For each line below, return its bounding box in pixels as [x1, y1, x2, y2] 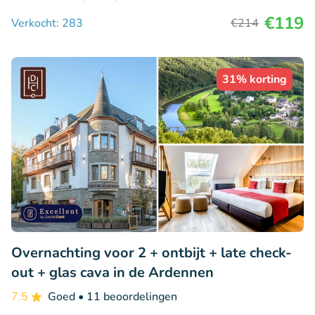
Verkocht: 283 [11, 15, 83, 31]
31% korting [222, 71, 287, 87]
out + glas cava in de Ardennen [11, 263, 214, 283]
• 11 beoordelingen [78, 289, 177, 305]
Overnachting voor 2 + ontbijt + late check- [11, 243, 292, 263]
